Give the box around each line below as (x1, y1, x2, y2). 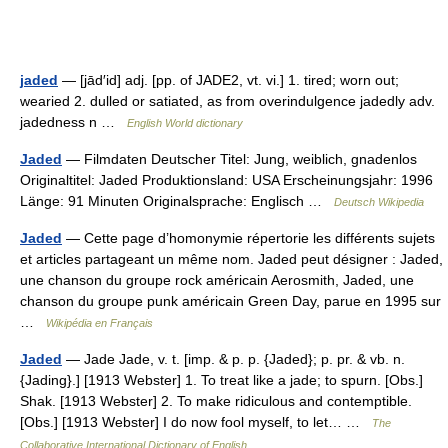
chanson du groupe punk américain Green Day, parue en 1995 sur (20, 293, 441, 309)
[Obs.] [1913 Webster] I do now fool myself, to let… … (20, 414, 372, 430)
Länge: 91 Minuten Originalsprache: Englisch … (20, 193, 334, 209)
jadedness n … (20, 114, 127, 130)
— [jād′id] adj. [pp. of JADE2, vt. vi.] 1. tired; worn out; (58, 72, 399, 88)
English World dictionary (127, 117, 243, 129)
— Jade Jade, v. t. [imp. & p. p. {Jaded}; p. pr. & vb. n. (62, 351, 405, 367)
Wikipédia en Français (46, 317, 153, 329)
